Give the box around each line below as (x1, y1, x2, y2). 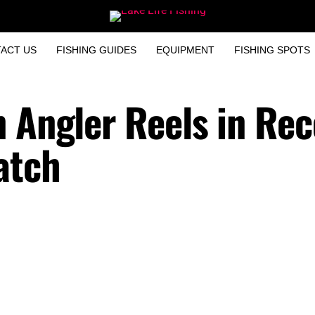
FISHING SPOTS (233, 44, 310, 56)
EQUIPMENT (155, 44, 214, 56)
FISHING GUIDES (56, 44, 136, 56)
